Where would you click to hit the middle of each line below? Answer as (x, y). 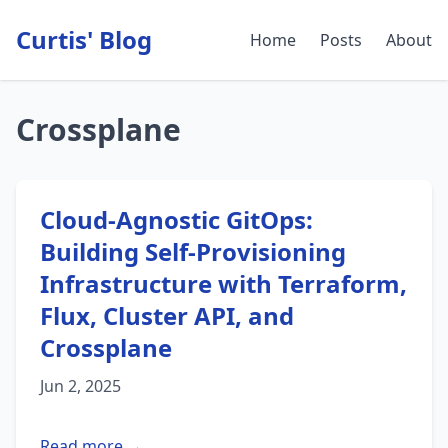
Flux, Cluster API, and (167, 315)
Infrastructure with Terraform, (223, 283)
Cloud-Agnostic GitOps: (176, 219)
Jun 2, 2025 (80, 386)
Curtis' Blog (84, 39)
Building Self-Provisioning (193, 251)
